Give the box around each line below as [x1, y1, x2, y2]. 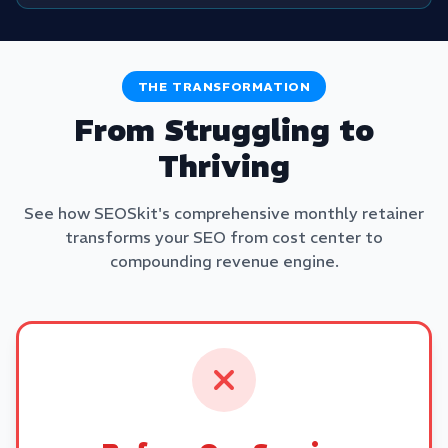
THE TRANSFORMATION [137, 79, 311, 94]
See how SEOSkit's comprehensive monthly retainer [24, 203, 424, 223]
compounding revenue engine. [109, 251, 339, 271]
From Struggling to [74, 112, 374, 149]
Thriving [158, 148, 290, 185]
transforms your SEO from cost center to [65, 227, 383, 247]
